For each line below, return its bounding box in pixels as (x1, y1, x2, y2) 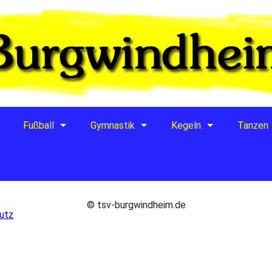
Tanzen (237, 120, 268, 131)
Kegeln (171, 120, 201, 131)
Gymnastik (90, 120, 135, 131)
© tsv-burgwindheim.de (86, 199, 186, 211)
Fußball (22, 120, 54, 131)
